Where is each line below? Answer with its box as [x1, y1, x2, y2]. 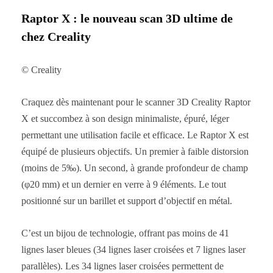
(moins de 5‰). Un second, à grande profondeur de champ [21, 162, 248, 173]
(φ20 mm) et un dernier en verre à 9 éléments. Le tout [21, 179, 226, 190]
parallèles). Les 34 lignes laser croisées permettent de [21, 260, 224, 271]
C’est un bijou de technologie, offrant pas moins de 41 [21, 227, 229, 238]
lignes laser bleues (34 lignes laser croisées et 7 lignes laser [21, 244, 246, 255]
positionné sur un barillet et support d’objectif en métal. [21, 195, 232, 206]
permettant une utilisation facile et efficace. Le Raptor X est [21, 129, 249, 140]
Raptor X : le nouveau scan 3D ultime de [21, 11, 233, 25]
